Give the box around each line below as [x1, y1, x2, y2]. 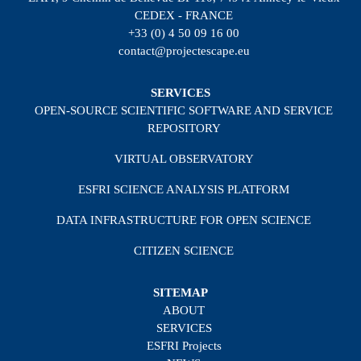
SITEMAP [153, 285, 208, 299]
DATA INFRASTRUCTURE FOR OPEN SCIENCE [56, 213, 311, 226]
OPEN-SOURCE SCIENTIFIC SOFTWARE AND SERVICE [35, 103, 333, 117]
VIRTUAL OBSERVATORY [114, 151, 254, 165]
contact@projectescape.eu [118, 44, 250, 57]
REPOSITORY [147, 121, 221, 135]
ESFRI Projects [146, 338, 222, 352]
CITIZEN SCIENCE [134, 243, 234, 257]
